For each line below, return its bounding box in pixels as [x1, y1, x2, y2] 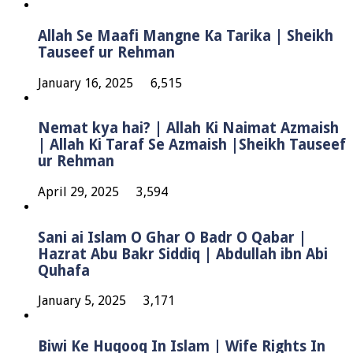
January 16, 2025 [38, 75, 133, 91]
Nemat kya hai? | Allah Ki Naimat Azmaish [38, 120, 339, 137]
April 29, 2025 [38, 184, 119, 199]
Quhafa [38, 262, 90, 279]
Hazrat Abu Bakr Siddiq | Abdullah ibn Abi [38, 245, 328, 262]
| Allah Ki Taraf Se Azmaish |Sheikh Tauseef [38, 136, 346, 154]
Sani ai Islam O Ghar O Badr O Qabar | [38, 229, 307, 246]
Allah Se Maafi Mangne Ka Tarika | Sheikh [38, 27, 333, 44]
